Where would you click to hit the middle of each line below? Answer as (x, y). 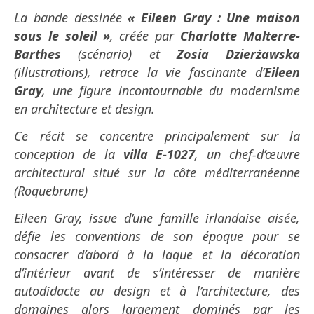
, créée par (145, 36)
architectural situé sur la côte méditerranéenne (157, 173)
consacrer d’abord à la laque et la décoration (157, 255)
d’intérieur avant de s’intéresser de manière (157, 273)
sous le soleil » (62, 36)
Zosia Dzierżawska (238, 54)
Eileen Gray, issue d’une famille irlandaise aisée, (157, 218)
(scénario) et (119, 54)
